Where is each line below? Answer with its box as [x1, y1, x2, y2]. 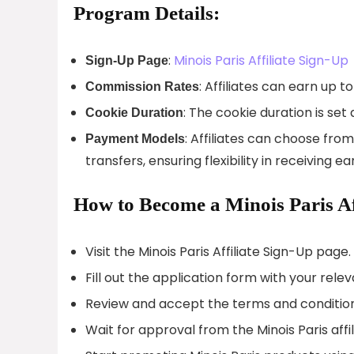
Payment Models [85, 131, 185, 145]
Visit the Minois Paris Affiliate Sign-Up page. [85, 242, 351, 261]
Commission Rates [85, 79, 199, 93]
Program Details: [73, 2, 220, 24]
